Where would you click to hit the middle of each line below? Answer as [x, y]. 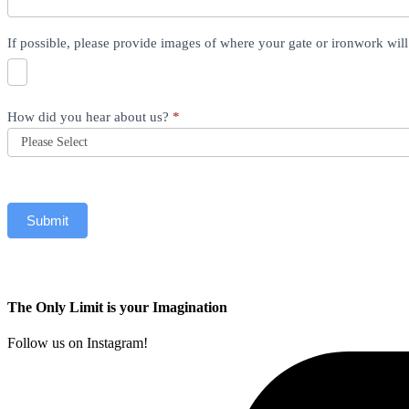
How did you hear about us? [90, 117]
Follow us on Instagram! [78, 342]
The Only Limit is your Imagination [117, 307]
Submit [47, 221]
